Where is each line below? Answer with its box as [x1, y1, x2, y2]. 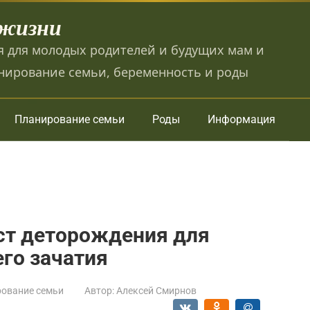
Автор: [84, 285, 114, 296]
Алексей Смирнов [116, 285, 197, 296]
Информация [208, 113, 275, 126]
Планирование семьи [15, 113, 125, 126]
